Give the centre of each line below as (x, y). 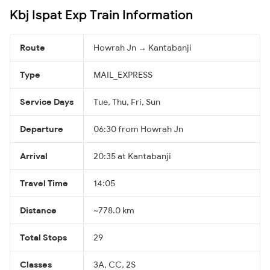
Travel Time (44, 183)
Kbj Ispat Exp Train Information (101, 14)
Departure (42, 129)
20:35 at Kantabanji (132, 156)
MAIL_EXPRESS (123, 74)
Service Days (47, 102)
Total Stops (43, 237)
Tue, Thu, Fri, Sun (127, 102)
